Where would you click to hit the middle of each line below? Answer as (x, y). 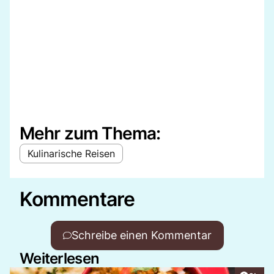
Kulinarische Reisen (71, 153)
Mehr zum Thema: (90, 133)
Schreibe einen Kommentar (141, 235)
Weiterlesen (60, 258)
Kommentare (77, 199)
